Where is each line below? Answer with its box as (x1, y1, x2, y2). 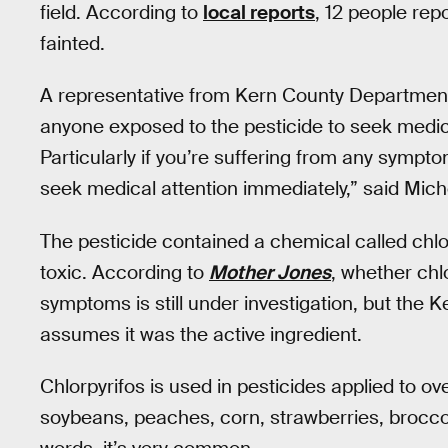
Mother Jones (209, 259, 331, 285)
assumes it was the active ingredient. (40, 321, 362, 347)
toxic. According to (40, 259, 209, 285)
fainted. (40, 30, 105, 56)
